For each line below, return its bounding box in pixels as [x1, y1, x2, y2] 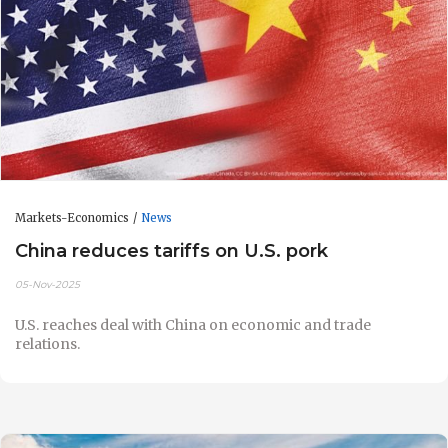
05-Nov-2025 [15, 277, 80, 291]
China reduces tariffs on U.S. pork [15, 239, 328, 263]
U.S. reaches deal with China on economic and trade [15, 315, 371, 334]
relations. [15, 334, 80, 353]
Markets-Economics [15, 210, 129, 225]
